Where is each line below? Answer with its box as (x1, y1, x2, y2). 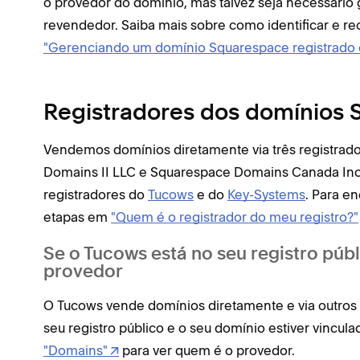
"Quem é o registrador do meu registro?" (111, 209, 358, 225)
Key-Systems (227, 186, 305, 202)
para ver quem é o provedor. (119, 342, 295, 358)
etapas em (43, 209, 111, 225)
